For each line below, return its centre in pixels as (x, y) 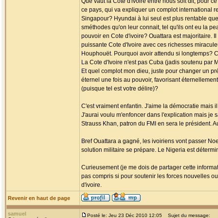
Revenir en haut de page (39, 198)
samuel (17, 214)
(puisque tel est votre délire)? (120, 89)
